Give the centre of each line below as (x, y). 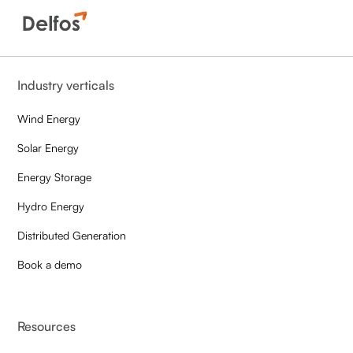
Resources (47, 326)
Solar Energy (48, 147)
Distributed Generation (72, 235)
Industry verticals (66, 85)
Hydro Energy (51, 206)
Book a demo (50, 264)
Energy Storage (55, 176)
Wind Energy (49, 118)
